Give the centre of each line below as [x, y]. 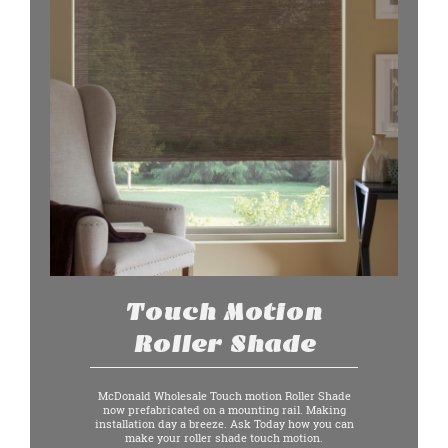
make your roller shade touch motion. [224, 437]
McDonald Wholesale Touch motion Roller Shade [224, 395]
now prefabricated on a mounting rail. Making [224, 409]
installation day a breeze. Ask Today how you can [224, 423]
